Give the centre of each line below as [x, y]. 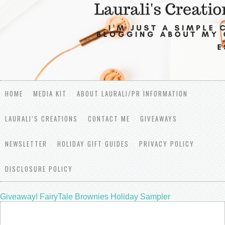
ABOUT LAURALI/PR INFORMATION [132, 93]
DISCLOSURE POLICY [39, 169]
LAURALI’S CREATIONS [41, 119]
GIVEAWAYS [159, 119]
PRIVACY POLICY [167, 144]
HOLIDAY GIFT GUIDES [93, 144]
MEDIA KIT [50, 93]
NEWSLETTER [26, 144]
